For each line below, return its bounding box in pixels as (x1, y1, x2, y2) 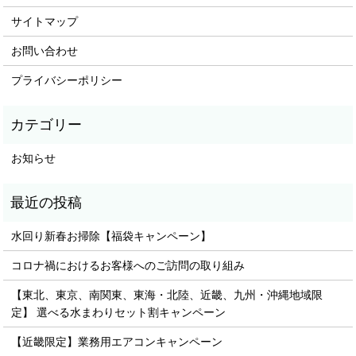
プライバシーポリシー (11, 74, 123, 87)
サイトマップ (11, 15, 79, 28)
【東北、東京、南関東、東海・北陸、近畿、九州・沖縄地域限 (11, 288, 323, 301)
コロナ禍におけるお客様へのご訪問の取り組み (11, 259, 246, 272)
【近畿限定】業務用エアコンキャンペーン (11, 335, 223, 348)
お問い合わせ (11, 44, 79, 57)
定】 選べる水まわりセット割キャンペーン (11, 306, 226, 319)
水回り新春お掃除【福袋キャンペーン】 (11, 230, 212, 242)
